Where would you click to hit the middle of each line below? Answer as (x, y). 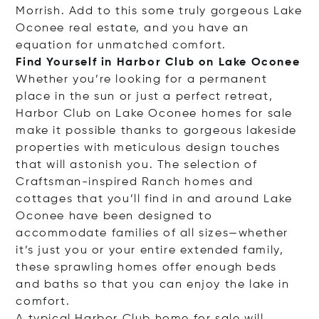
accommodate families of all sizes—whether (152, 234)
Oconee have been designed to (114, 216)
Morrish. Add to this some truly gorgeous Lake (159, 11)
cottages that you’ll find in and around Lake (154, 199)
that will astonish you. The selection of (137, 165)
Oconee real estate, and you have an (132, 28)
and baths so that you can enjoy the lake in (153, 285)
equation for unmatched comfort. (121, 46)
